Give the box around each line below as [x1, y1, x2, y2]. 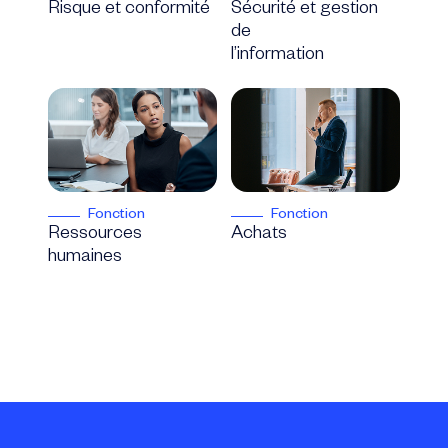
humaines [47, 248, 122, 269]
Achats [231, 225, 288, 246]
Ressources [47, 225, 142, 246]
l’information [231, 45, 325, 66]
